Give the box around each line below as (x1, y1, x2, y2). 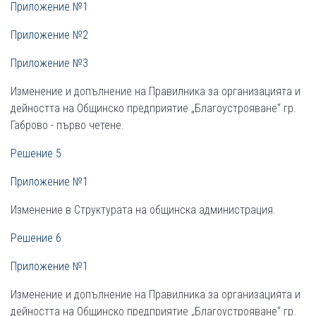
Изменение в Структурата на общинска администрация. (11, 203, 276, 217)
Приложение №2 (11, 28, 88, 42)
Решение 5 (11, 147, 61, 160)
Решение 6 (11, 231, 61, 245)
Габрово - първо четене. (11, 119, 124, 132)
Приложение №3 (11, 56, 88, 70)
